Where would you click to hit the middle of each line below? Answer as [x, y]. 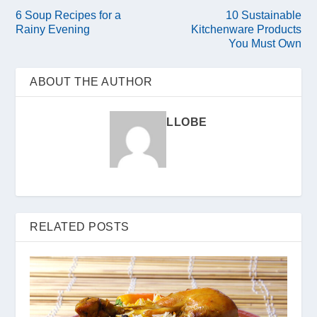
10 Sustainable [263, 16]
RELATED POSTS [80, 227]
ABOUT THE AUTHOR [91, 82]
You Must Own [265, 44]
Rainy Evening [53, 30]
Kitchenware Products [246, 30]
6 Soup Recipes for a [69, 16]
